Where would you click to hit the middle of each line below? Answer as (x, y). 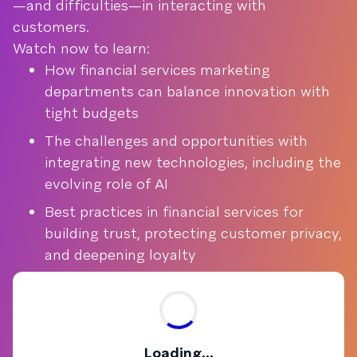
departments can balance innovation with (187, 91)
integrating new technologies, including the (193, 162)
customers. (51, 27)
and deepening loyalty (120, 255)
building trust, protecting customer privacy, (193, 233)
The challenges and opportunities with (176, 141)
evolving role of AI (106, 184)
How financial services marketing (157, 70)
